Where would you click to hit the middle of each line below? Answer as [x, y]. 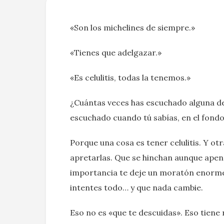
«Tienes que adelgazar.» [116, 52]
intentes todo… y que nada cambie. [136, 187]
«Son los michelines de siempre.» [132, 27]
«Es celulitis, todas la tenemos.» [130, 77]
